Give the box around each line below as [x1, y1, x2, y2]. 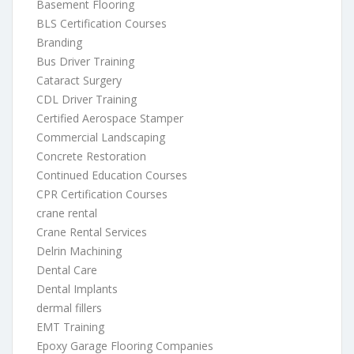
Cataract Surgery [36, 72, 122, 88]
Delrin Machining [36, 243, 122, 258]
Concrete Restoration [36, 148, 146, 164]
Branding [36, 34, 82, 50]
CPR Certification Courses [36, 186, 168, 201]
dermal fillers [36, 299, 102, 315]
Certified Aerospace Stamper [36, 110, 183, 126]
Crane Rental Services [36, 224, 147, 239]
